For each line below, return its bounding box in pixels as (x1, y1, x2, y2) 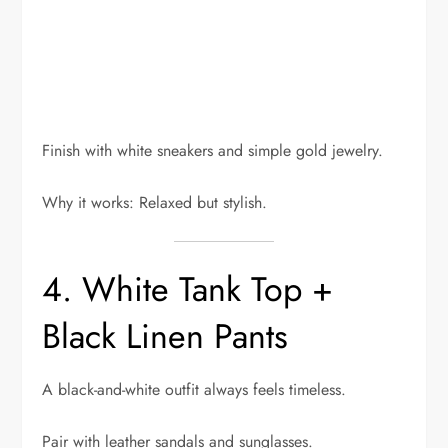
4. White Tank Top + (42, 265, 334, 315)
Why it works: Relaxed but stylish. (42, 191, 268, 215)
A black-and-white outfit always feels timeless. (42, 378, 347, 402)
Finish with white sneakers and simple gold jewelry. (42, 139, 384, 163)
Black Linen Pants (42, 312, 289, 362)
